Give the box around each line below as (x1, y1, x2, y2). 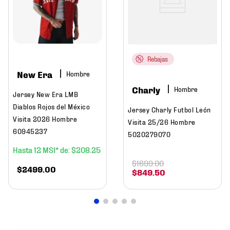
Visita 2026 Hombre (13, 114, 77, 123)
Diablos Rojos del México (13, 102, 90, 111)
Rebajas (147, 55, 168, 63)
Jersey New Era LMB (13, 89, 78, 99)
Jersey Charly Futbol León (128, 105, 211, 114)
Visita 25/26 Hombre (128, 117, 196, 126)
